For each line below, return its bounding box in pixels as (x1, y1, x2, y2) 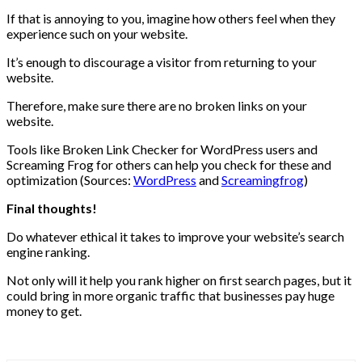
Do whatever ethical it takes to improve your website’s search (6, 229, 344, 245)
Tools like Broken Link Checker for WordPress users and (6, 141, 318, 158)
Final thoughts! (6, 200, 97, 217)
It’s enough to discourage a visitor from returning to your (6, 54, 317, 70)
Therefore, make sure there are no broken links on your (6, 98, 307, 114)
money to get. (6, 303, 82, 319)
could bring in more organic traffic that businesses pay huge (6, 288, 335, 304)
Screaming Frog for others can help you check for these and (6, 157, 331, 173)
